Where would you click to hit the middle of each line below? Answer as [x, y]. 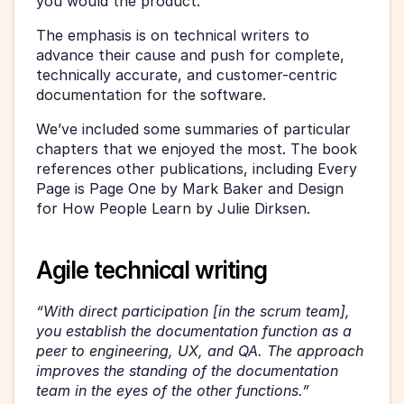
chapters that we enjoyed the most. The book [197, 148]
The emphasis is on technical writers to [173, 35]
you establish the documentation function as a [194, 331]
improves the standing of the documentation [187, 370]
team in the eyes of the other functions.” [175, 390]
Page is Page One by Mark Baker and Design [190, 188]
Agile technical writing [152, 270]
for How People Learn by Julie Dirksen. [173, 208]
